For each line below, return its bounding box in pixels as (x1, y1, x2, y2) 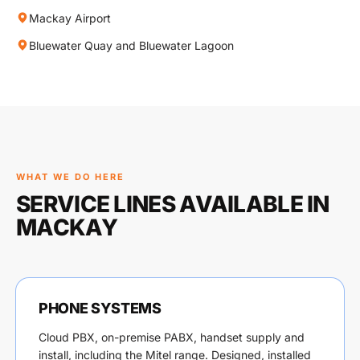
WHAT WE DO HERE (16, 171, 125, 182)
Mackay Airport (29, 11, 111, 25)
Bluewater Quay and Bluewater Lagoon (29, 39, 234, 52)
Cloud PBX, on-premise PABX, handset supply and (39, 330, 305, 344)
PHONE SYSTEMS (39, 300, 162, 317)
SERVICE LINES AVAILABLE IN (16, 190, 329, 218)
